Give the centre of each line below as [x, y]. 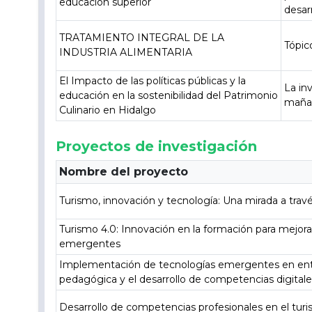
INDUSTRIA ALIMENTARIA [126, 52]
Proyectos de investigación [157, 146]
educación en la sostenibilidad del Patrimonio [169, 95]
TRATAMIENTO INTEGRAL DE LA [142, 38]
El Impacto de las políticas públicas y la [153, 81]
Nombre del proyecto [124, 172]
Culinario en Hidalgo [108, 110]
